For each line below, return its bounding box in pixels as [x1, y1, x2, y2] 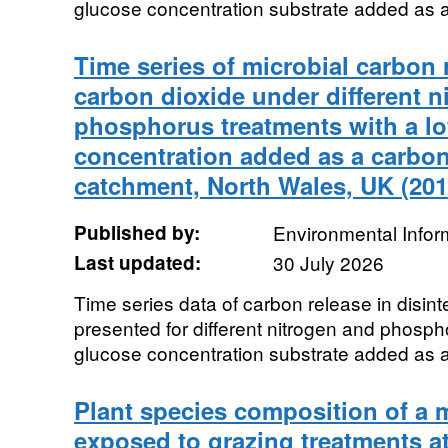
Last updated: [73, 249, 201, 276]
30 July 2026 [272, 249, 384, 276]
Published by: [73, 219, 200, 246]
